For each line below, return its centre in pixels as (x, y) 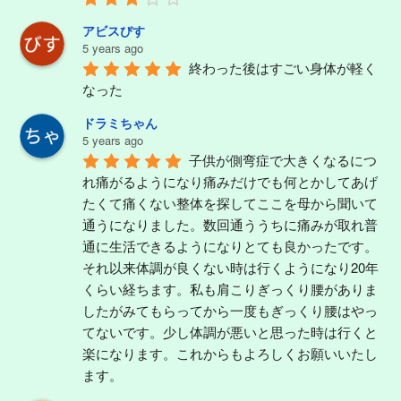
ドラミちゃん (120, 122)
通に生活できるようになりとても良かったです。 (230, 245)
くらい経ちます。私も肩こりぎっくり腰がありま (230, 288)
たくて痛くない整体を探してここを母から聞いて (230, 202)
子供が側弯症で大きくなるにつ (283, 159)
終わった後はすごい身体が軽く (283, 67)
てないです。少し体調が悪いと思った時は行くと (230, 331)
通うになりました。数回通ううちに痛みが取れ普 (230, 224)
